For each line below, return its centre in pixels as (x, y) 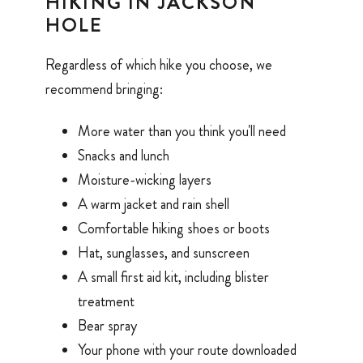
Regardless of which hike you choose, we (159, 64)
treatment (106, 302)
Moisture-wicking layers (145, 180)
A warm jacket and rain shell (154, 205)
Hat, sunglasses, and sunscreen (164, 253)
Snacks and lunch (124, 156)
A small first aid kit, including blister (173, 278)
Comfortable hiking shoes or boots (174, 229)
